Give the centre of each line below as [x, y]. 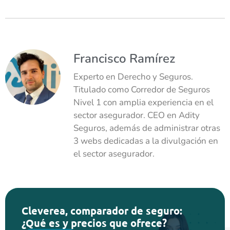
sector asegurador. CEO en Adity [137, 115]
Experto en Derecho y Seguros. [133, 76]
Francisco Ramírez [124, 58]
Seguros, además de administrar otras [147, 128]
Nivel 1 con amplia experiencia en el [143, 102]
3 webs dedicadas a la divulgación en [146, 141]
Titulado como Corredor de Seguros [142, 89]
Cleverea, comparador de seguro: [102, 210]
